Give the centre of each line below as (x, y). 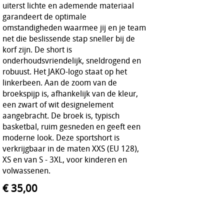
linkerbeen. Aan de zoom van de (60, 82)
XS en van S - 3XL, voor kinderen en (65, 159)
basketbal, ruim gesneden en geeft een (71, 126)
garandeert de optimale (44, 16)
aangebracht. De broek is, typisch (61, 115)
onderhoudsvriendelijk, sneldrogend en (72, 60)
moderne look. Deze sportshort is (61, 137)
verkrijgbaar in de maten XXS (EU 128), (71, 148)
